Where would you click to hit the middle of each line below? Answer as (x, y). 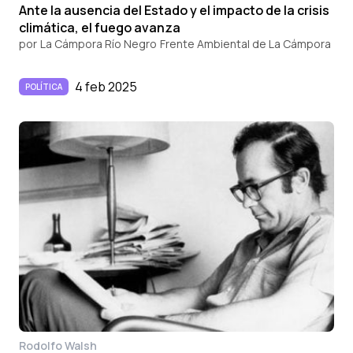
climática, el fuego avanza (100, 28)
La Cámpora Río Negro (98, 44)
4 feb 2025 (106, 87)
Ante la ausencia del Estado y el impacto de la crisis (174, 11)
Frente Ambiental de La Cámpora (245, 44)
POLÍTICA (44, 87)
